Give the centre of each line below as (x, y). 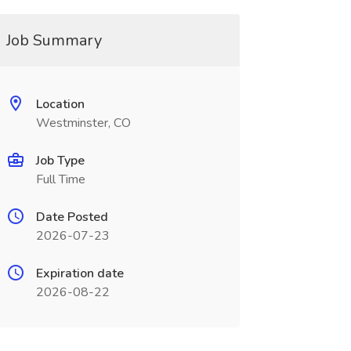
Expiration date (80, 273)
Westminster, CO (83, 123)
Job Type (60, 161)
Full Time (60, 179)
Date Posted (72, 217)
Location (60, 104)
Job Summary (54, 40)
